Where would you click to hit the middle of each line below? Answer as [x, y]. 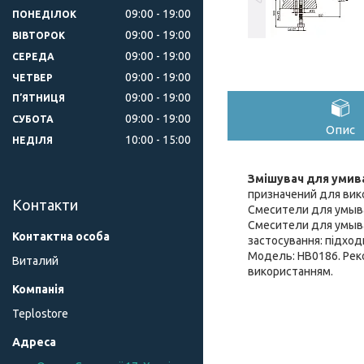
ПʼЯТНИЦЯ [39, 98]
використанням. [290, 271]
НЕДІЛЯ [32, 141]
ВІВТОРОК [39, 35]
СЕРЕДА [33, 56]
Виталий [35, 261]
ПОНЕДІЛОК [44, 14]
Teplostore [40, 314]
